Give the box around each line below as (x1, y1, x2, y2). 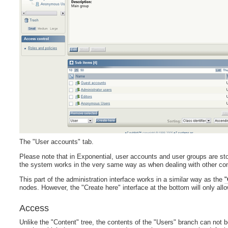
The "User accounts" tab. (19, 138, 94, 146)
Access (19, 203, 49, 214)
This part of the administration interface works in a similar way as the (19, 175, 225, 183)
